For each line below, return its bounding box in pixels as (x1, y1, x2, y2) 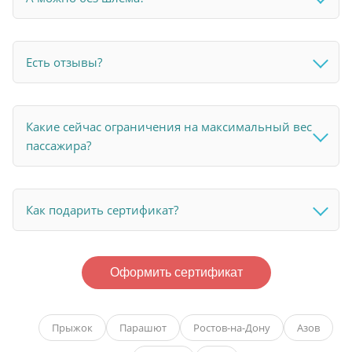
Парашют (119, 320, 167, 335)
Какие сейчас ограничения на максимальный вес (26, 118, 312, 134)
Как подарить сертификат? (26, 201, 178, 218)
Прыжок (51, 320, 93, 335)
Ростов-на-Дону (192, 320, 270, 335)
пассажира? (26, 137, 91, 153)
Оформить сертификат (109, 265, 243, 279)
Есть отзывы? (26, 53, 102, 70)
